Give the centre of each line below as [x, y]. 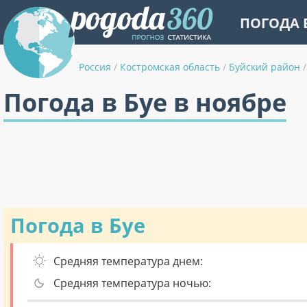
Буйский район [265, 67]
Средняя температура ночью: [132, 283]
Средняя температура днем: [128, 261]
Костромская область [170, 67]
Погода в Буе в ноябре [145, 102]
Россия [95, 67]
